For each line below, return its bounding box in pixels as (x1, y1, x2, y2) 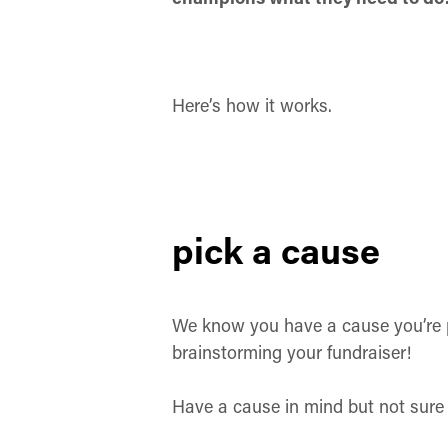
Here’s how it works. (172, 93, 332, 117)
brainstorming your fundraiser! (172, 340, 411, 364)
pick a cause (172, 226, 380, 274)
